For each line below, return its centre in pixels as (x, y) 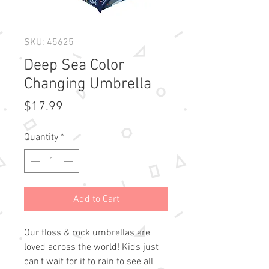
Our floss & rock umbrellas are (87, 233)
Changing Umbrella (88, 85)
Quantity (41, 138)
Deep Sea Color (74, 66)
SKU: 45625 (49, 43)
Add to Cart (96, 200)
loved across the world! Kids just (91, 248)
